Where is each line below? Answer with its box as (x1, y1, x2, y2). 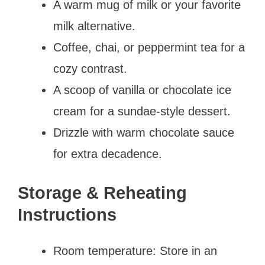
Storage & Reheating (18, 183, 187, 202)
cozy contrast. (53, 62, 127, 75)
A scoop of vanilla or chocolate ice (53, 83, 231, 96)
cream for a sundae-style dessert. (53, 104, 231, 118)
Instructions (18, 205, 117, 224)
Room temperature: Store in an (53, 244, 217, 257)
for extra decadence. (53, 147, 162, 160)
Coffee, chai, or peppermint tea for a (53, 40, 245, 54)
